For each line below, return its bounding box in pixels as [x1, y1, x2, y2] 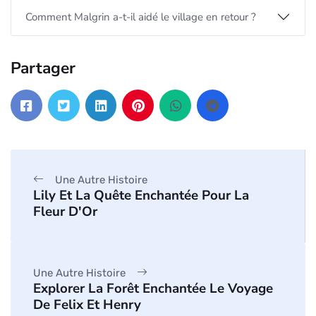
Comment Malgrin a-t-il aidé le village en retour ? [25, 9, 256, 24]
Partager [11, 56, 75, 79]
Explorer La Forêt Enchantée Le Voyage [33, 279, 273, 298]
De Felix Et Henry [33, 295, 141, 314]
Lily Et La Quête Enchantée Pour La [33, 186, 249, 205]
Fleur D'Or [33, 202, 97, 221]
